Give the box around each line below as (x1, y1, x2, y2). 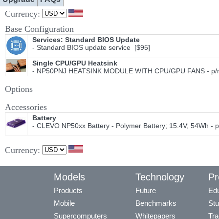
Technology (135, 172, 184, 182)
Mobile (54, 199, 75, 207)
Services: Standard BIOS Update (32, 36, 140, 44)
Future (135, 186, 156, 195)
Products (54, 186, 83, 195)
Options (5, 84, 33, 94)
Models (54, 172, 85, 182)
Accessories (5, 102, 47, 112)
